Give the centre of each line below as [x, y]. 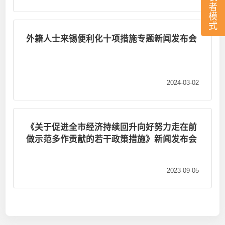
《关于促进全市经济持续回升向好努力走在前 [112, 127]
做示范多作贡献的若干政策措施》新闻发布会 [112, 139]
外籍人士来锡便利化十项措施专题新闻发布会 [112, 39]
